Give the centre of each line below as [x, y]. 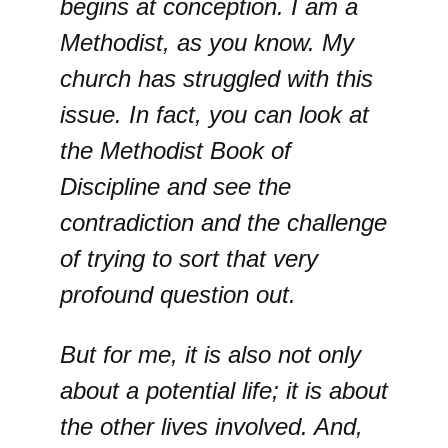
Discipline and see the [175, 186]
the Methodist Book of [175, 150]
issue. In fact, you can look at [214, 114]
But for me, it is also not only [210, 354]
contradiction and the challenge [223, 222]
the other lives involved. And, [211, 426]
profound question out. [178, 294]
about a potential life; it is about [224, 390]
